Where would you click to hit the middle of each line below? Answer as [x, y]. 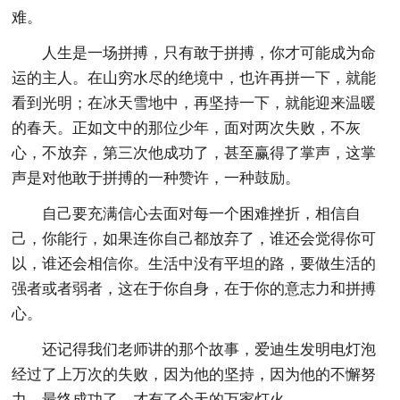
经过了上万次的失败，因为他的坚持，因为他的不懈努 [194, 374]
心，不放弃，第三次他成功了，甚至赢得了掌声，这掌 [194, 153]
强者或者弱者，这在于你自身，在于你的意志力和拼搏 [194, 288]
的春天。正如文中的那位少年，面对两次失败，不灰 [187, 128]
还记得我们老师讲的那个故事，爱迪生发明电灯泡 [209, 349]
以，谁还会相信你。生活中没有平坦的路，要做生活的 [194, 263]
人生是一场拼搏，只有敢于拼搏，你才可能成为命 [209, 53]
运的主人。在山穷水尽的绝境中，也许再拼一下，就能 [194, 78]
